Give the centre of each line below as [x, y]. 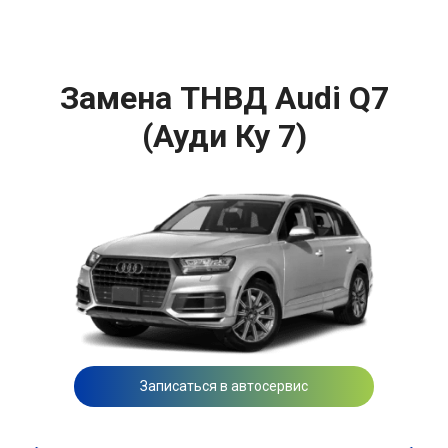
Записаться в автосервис [224, 385]
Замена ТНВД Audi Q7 [224, 98]
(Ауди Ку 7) [224, 136]
